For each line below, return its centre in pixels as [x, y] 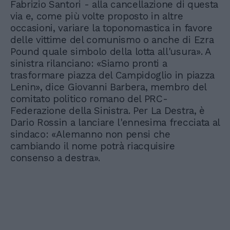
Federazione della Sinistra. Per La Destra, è [108, 111]
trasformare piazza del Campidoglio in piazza [112, 75]
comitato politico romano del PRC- [89, 99]
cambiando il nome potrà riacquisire [93, 146]
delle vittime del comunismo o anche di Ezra [112, 40]
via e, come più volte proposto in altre [97, 16]
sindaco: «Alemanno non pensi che [90, 135]
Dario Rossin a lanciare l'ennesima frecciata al [115, 123]
